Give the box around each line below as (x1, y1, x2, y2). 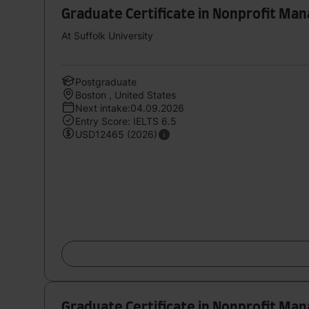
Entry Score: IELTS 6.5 (75, 114, 177, 127)
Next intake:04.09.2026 (75, 101, 184, 114)
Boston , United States (75, 88, 176, 101)
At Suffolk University (61, 29, 153, 41)
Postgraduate (75, 75, 137, 88)
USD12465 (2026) (75, 128, 157, 140)
